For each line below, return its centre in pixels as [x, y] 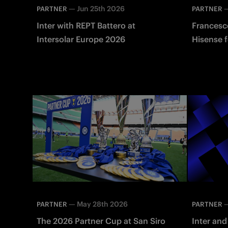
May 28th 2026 [102, 204]
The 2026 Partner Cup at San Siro [101, 221]
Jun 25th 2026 [101, 8]
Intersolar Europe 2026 [81, 39]
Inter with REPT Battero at [86, 25]
